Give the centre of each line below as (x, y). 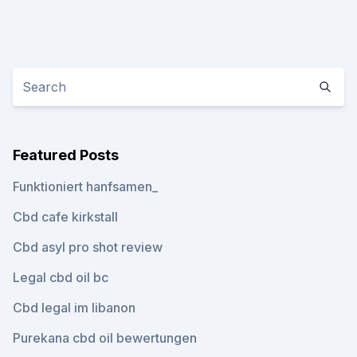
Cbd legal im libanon (74, 308)
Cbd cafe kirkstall (65, 217)
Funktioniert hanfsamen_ (85, 186)
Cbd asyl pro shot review (88, 247)
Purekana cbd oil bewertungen (105, 338)
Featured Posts (66, 155)
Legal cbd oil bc (61, 277)
